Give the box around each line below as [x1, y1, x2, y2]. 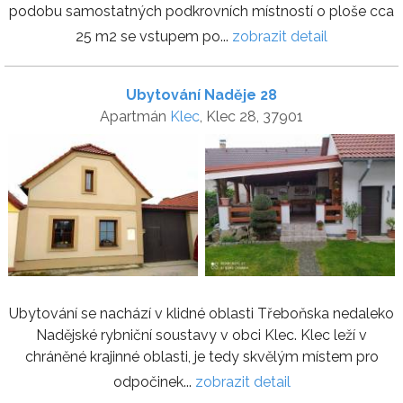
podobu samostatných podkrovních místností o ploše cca [9, 2, 394, 20]
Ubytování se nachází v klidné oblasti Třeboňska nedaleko [9, 305, 394, 323]
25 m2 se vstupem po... [76, 27, 232, 45]
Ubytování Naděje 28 [126, 85, 277, 103]
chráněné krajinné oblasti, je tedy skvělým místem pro [24, 348, 379, 366]
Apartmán [100, 107, 170, 125]
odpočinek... [112, 373, 195, 391]
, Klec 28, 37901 [200, 107, 303, 125]
